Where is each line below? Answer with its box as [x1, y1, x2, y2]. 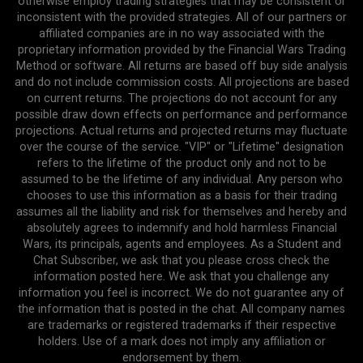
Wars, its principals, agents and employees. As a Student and [22, 237, 341, 251]
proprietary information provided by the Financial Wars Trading [17, 42, 346, 57]
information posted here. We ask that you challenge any [34, 269, 329, 284]
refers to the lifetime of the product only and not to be [36, 156, 327, 170]
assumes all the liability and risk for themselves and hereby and [16, 204, 347, 219]
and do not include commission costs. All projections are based [14, 75, 349, 89]
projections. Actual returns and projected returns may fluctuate [15, 123, 348, 138]
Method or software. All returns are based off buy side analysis [15, 58, 348, 73]
